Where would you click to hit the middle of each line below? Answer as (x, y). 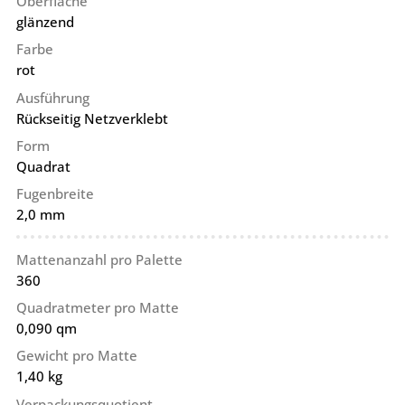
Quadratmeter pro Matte (97, 307)
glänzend (45, 22)
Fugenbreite (55, 194)
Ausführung (52, 97)
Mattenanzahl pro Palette (99, 259)
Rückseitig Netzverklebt (92, 118)
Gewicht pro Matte (76, 356)
